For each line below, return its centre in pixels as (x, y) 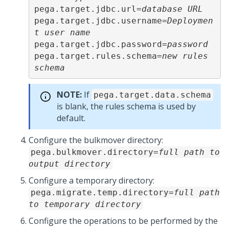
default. (71, 118)
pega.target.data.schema (152, 95)
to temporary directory (85, 204)
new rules (185, 56)
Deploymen (190, 20)
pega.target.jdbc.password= (100, 44)
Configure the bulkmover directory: (96, 140)
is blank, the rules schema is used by (126, 106)
